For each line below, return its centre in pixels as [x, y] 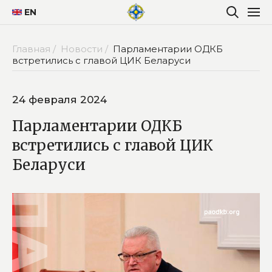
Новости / [86, 49]
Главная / [35, 49]
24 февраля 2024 [59, 99]
